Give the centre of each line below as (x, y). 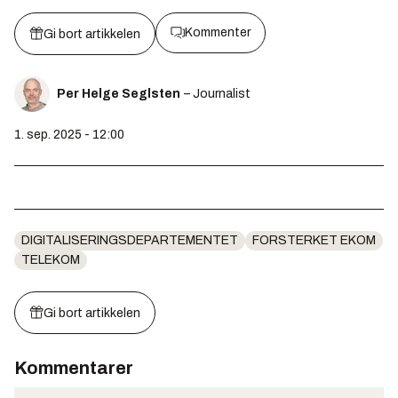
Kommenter (218, 32)
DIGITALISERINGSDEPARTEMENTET (130, 240)
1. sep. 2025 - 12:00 (69, 134)
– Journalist (217, 93)
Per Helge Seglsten (119, 93)
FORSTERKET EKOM (314, 240)
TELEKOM (51, 259)
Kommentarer (74, 367)
